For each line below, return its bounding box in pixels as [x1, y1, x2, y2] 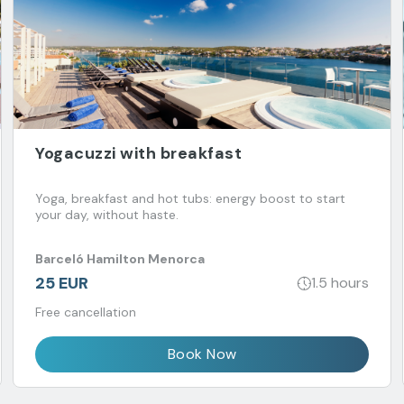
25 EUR [35, 271, 88, 294]
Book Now [167, 344, 237, 363]
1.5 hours [311, 273, 369, 293]
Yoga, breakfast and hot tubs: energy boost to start [35, 189, 345, 207]
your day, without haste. [35, 206, 179, 223]
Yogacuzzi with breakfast [35, 142, 242, 164]
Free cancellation [35, 303, 136, 320]
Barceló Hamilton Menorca [35, 251, 205, 268]
